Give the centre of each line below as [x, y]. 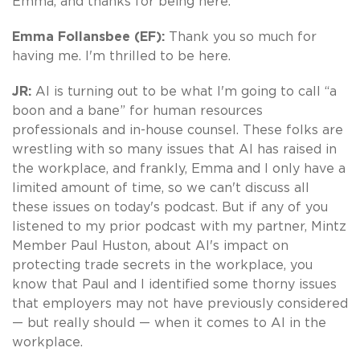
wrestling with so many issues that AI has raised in [174, 149]
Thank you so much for [243, 37]
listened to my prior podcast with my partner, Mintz [179, 226]
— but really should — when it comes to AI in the [169, 323]
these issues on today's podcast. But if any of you [170, 207]
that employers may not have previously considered [180, 303]
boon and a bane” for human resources [137, 110]
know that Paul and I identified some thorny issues [174, 284]
